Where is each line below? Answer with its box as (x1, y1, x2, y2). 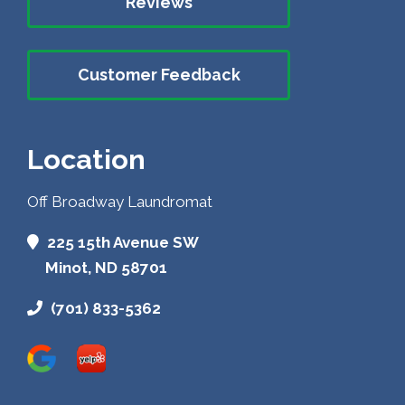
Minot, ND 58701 (45, 259, 167, 278)
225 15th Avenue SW (43, 233, 199, 252)
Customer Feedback (77, 64, 240, 84)
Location (27, 143, 146, 176)
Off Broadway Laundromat (27, 193, 212, 212)
